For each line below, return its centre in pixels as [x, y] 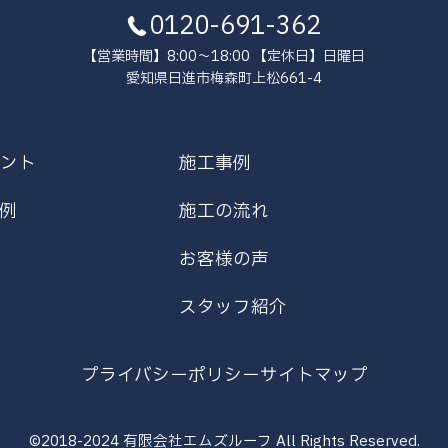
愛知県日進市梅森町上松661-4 [224, 78]
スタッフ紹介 [233, 307]
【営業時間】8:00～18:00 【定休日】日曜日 [224, 56]
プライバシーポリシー [170, 375]
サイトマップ [313, 375]
